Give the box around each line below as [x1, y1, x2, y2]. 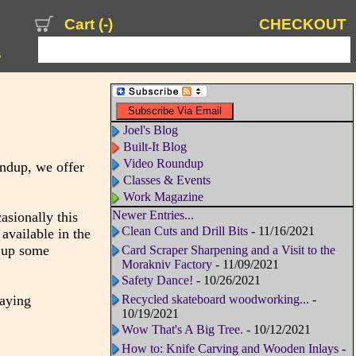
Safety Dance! [121, 273, 193, 288]
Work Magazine [122, 190, 203, 204]
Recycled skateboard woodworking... [121, 292, 309, 307]
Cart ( [64, 16, 104, 33]
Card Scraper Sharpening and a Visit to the [121, 243, 335, 257]
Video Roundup [122, 157, 203, 171]
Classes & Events [122, 173, 211, 188]
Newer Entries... [111, 208, 194, 222]
